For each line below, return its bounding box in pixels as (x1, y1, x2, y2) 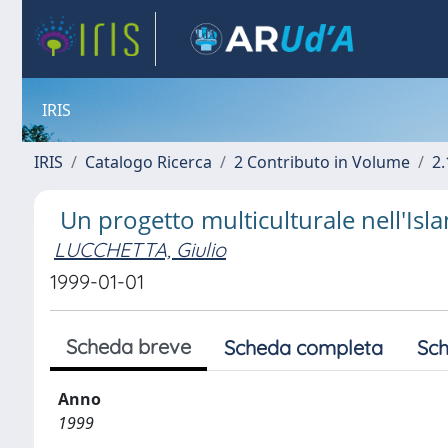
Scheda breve (66, 334, 191, 359)
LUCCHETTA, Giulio (54, 237, 226, 262)
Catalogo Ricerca (85, 151, 212, 173)
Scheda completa (224, 335, 383, 360)
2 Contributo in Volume (234, 151, 410, 173)
